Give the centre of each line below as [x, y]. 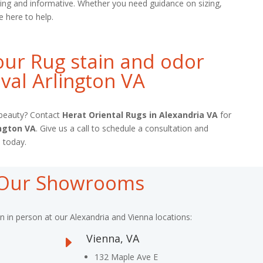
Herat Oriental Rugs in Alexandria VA [140, 114]
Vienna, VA [112, 239]
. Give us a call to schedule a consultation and [122, 128]
